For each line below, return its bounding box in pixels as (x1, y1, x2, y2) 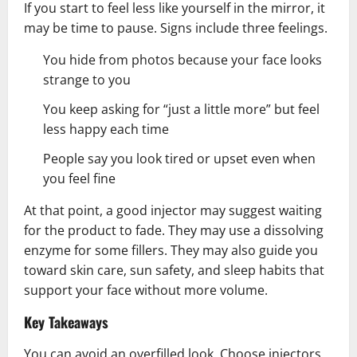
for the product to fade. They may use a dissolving (24, 221, 324, 239)
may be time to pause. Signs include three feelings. (24, 18, 328, 37)
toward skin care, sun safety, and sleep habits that (24, 261, 324, 279)
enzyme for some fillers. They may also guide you (24, 241, 318, 259)
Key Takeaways (24, 311, 108, 332)
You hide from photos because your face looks (43, 50, 322, 69)
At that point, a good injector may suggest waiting (24, 201, 322, 219)
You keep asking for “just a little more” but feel (43, 100, 320, 118)
